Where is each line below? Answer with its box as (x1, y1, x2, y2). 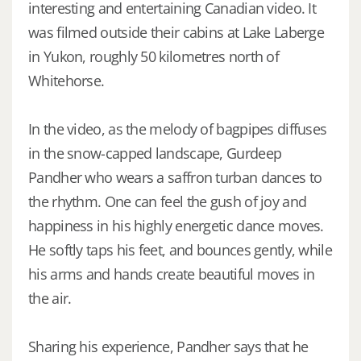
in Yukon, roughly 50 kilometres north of (28, 46, 279, 66)
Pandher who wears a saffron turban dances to (28, 167, 322, 187)
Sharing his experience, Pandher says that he (28, 336, 309, 356)
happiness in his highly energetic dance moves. (28, 215, 324, 235)
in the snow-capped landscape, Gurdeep (28, 143, 282, 163)
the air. (28, 288, 75, 308)
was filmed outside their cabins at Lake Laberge (28, 22, 325, 42)
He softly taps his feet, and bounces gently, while (28, 239, 332, 259)
